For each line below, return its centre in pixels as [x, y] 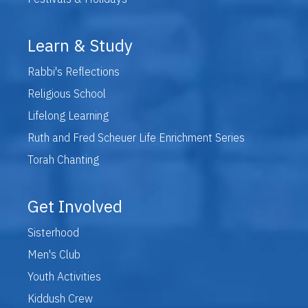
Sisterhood [53, 232]
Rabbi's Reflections [74, 71]
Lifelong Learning [68, 115]
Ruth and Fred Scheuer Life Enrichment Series [136, 137]
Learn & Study [80, 45]
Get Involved [75, 206]
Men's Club [54, 254]
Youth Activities [64, 276]
